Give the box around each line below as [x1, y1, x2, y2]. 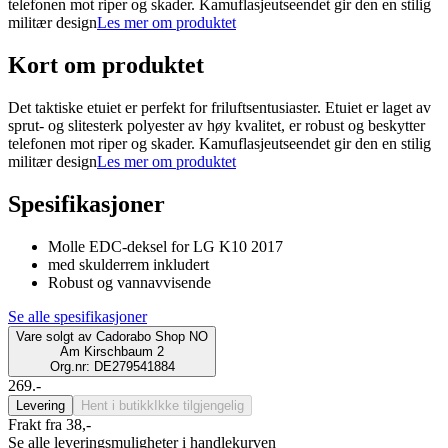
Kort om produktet [8, 52, 204, 79]
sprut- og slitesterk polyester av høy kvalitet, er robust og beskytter [8, 117, 425, 135]
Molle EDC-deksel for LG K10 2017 [48, 237, 283, 255]
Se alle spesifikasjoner [8, 307, 147, 325]
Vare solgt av [16, 328, 92, 344]
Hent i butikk [81, 397, 154, 413]
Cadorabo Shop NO [96, 328, 208, 344]
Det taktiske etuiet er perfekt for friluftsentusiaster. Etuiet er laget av [8, 99, 431, 117]
